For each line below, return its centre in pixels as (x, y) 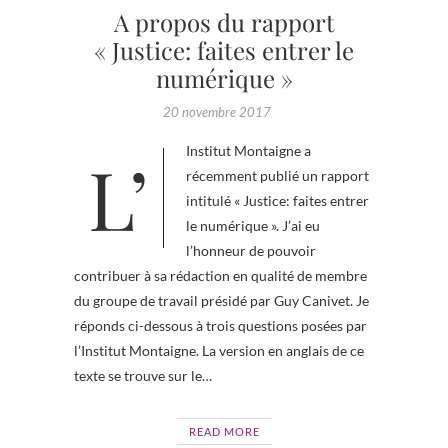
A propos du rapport (224, 21)
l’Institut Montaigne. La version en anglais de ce (219, 350)
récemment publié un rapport (277, 175)
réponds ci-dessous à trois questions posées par (220, 325)
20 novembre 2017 (216, 111)
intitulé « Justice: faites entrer (277, 200)
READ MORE (224, 431)
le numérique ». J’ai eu (253, 225)
